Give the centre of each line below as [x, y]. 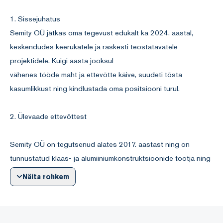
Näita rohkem [46, 176]
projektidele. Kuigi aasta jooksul [62, 60]
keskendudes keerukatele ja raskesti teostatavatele [94, 46]
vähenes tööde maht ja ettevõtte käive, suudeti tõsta [96, 74]
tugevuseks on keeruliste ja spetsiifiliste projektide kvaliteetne [111, 186]
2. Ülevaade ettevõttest [48, 116]
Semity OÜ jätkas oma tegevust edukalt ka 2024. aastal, [102, 32]
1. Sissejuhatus [35, 18]
